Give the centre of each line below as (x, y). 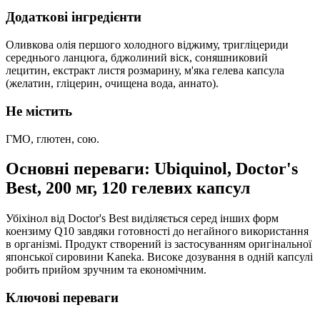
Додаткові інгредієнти (74, 17)
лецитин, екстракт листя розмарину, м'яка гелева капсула (145, 71)
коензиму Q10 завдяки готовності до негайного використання (157, 231)
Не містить (39, 111)
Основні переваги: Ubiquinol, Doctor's (152, 169)
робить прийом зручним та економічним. (106, 270)
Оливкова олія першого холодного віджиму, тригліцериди (147, 45)
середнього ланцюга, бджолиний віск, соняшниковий (137, 58)
